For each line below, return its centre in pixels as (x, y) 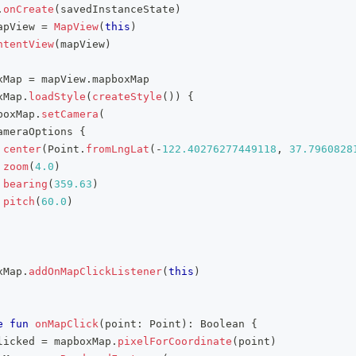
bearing (25, 184)
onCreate (29, 9)
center (22, 149)
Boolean (222, 324)
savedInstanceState (118, 9)
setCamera (70, 114)
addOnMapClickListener (95, 271)
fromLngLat (118, 149)
